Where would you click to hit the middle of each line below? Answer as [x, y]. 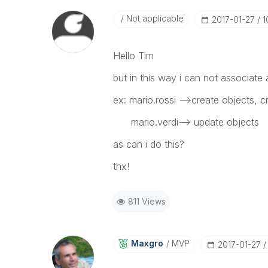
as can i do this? [148, 144]
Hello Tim [133, 56]
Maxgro [147, 243]
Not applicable [153, 18]
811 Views [147, 201]
